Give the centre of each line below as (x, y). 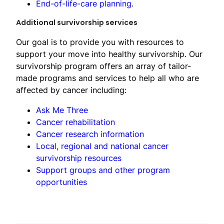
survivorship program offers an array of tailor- (103, 66)
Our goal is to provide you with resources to (100, 42)
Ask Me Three (62, 110)
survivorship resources (79, 158)
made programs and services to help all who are (107, 78)
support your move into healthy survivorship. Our (109, 54)
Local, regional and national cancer (102, 146)
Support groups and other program (103, 170)
